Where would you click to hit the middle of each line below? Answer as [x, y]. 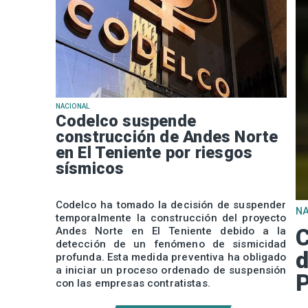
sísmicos [90, 169]
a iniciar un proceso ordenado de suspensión [171, 270]
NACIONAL [73, 106]
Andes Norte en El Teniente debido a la [171, 231]
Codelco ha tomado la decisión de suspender [171, 205]
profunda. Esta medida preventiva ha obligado [171, 257]
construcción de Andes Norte [167, 137]
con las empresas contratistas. [133, 283]
